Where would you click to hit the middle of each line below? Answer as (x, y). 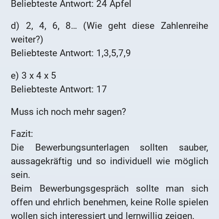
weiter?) (27, 40)
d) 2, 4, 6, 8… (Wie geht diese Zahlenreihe (109, 26)
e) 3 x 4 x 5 (34, 75)
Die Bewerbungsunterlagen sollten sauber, (109, 148)
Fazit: (22, 134)
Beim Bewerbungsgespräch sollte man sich (109, 189)
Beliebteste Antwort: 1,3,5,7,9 (71, 53)
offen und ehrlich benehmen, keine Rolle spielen (109, 202)
